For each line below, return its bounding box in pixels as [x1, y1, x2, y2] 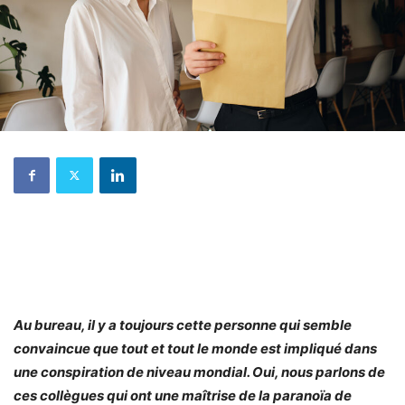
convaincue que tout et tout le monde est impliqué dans [14, 339, 377, 357]
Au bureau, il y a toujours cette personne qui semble [14, 316, 352, 334]
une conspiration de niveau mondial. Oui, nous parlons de [14, 363, 385, 381]
